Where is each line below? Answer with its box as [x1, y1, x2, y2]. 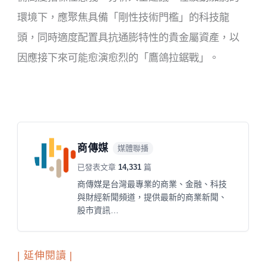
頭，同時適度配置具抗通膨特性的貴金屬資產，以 [17, 31, 240, 43]
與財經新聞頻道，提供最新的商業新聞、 [77, 192, 227, 202]
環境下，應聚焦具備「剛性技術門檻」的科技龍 [17, 11, 230, 23]
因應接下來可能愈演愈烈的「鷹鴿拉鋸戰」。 [17, 51, 220, 64]
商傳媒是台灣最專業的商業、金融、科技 [77, 179, 227, 189]
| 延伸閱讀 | [17, 249, 73, 261]
